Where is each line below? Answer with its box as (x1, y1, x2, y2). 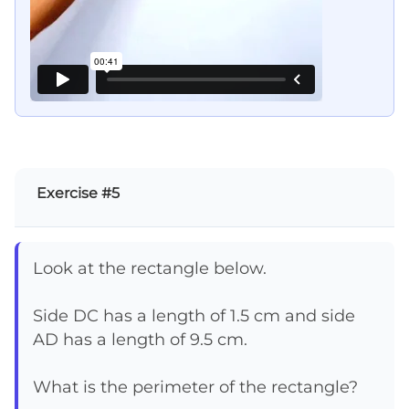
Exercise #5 (37, 184, 120, 202)
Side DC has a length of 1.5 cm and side (33, 305, 355, 325)
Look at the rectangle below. (33, 257, 267, 278)
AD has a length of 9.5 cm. (33, 329, 247, 349)
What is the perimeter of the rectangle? (33, 376, 358, 396)
